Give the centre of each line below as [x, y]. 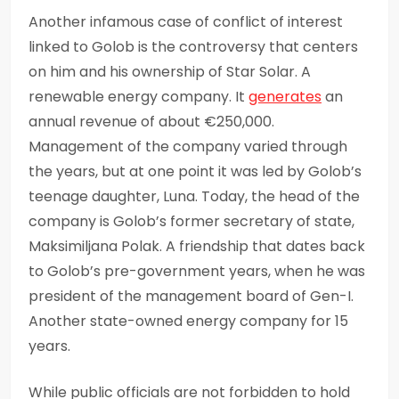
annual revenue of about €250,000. [151, 121]
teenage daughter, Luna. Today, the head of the [194, 196]
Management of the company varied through [188, 146]
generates [285, 96]
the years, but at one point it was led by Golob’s [195, 171]
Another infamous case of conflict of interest [186, 21]
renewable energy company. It [138, 96]
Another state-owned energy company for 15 [188, 321]
